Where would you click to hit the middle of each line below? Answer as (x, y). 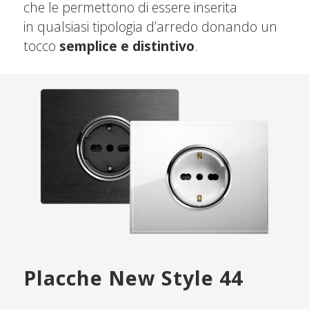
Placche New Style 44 (133, 277)
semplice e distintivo (127, 46)
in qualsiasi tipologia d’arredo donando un (150, 26)
